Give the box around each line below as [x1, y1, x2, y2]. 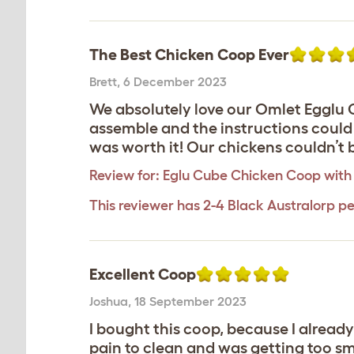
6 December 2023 [123, 74, 227, 88]
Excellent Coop [89, 265, 196, 283]
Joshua [89, 294, 128, 308]
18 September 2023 [134, 294, 247, 308]
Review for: [89, 168, 160, 183]
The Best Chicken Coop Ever [89, 46, 289, 63]
